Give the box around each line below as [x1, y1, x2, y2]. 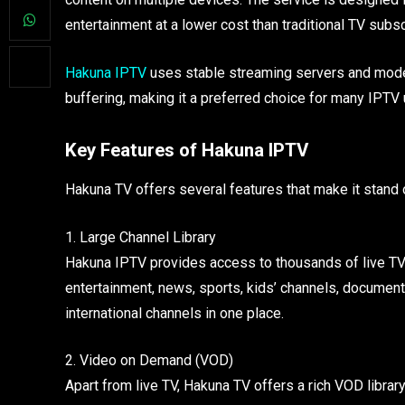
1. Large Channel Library [65, 228, 216, 246]
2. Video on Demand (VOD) [65, 352, 233, 370]
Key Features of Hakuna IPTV [65, 138, 308, 161]
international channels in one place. [65, 304, 284, 322]
